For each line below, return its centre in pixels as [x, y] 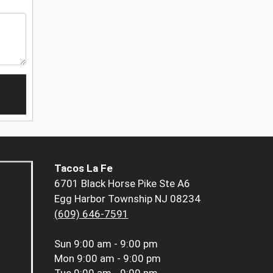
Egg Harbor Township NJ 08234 [127, 199]
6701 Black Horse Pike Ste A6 [122, 184]
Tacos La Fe [83, 168]
